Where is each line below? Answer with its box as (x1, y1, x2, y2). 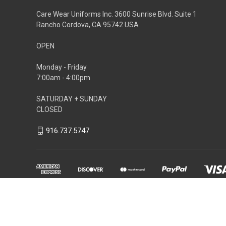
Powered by (36, 201, 70, 209)
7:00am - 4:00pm (36, 73, 90, 82)
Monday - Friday (36, 63, 87, 71)
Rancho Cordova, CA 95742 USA (36, 20, 139, 29)
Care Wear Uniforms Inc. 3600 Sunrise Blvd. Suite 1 (36, 10, 197, 18)
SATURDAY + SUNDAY (36, 94, 107, 103)
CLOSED (36, 105, 63, 114)
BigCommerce (70, 201, 110, 209)
